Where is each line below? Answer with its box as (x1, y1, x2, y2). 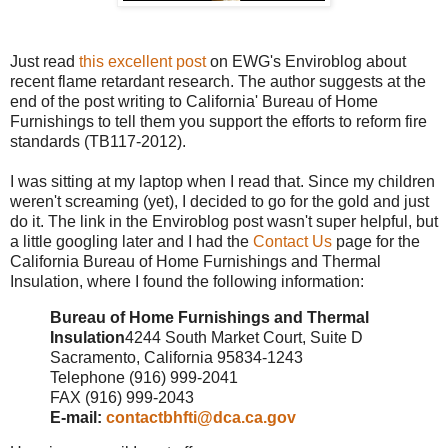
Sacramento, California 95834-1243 (50, 348, 303, 366)
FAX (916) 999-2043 (50, 388, 194, 406)
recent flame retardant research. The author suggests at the (10, 72, 426, 90)
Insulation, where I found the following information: (10, 272, 364, 290)
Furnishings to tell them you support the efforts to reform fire (10, 112, 427, 130)
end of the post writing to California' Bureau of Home (10, 92, 378, 110)
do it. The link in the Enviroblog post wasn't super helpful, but (10, 212, 438, 230)
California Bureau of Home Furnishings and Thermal (10, 252, 381, 270)
